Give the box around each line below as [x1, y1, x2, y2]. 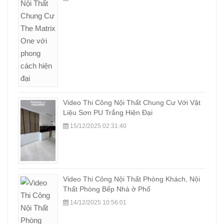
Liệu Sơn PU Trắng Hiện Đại [63, 108, 152, 116]
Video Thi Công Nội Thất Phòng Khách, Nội [63, 174, 200, 183]
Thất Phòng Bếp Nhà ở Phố [63, 184, 150, 193]
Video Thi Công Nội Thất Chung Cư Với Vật [63, 98, 200, 106]
